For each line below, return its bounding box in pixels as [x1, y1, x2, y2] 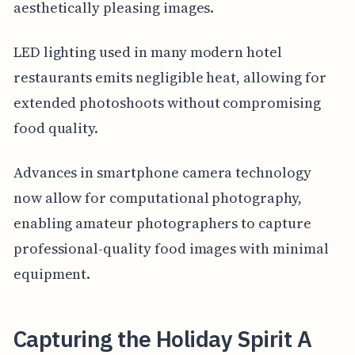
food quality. [13, 117, 99, 138]
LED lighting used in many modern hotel [13, 41, 282, 62]
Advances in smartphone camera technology [13, 162, 311, 182]
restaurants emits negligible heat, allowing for [13, 67, 326, 87]
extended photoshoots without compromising [13, 92, 321, 113]
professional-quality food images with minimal [13, 238, 329, 258]
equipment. [13, 263, 91, 284]
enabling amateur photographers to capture [13, 212, 311, 233]
